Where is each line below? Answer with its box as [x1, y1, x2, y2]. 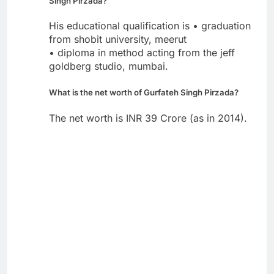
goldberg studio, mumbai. [49, 60, 168, 73]
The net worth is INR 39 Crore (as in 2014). [49, 111, 247, 124]
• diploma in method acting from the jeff [49, 46, 235, 59]
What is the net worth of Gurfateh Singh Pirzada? [49, 87, 239, 98]
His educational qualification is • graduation [49, 20, 251, 32]
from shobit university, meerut [49, 33, 187, 46]
